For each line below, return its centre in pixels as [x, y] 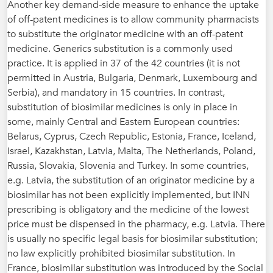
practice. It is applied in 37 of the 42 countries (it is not [124, 63]
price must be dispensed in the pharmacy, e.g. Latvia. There [136, 224]
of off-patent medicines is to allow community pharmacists [133, 19]
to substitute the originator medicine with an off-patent [125, 34]
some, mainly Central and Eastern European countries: [123, 122]
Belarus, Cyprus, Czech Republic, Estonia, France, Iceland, [132, 136]
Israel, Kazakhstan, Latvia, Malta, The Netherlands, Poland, [131, 151]
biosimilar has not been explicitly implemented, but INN [129, 195]
